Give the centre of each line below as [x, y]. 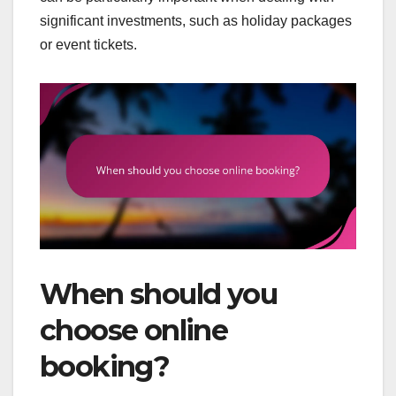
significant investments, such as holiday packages [196, 20]
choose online [134, 330]
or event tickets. [88, 44]
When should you [158, 293]
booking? [105, 366]
